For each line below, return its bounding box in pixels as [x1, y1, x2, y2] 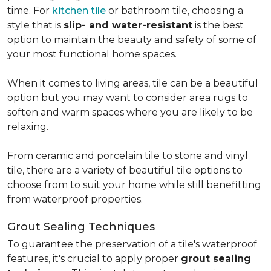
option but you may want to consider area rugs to [7, 92, 248, 103]
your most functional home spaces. [7, 48, 177, 60]
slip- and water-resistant [64, 19, 192, 31]
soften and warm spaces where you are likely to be [7, 106, 253, 118]
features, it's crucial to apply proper [7, 253, 181, 264]
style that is [7, 19, 64, 31]
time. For [7, 5, 52, 16]
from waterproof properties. [7, 194, 143, 205]
